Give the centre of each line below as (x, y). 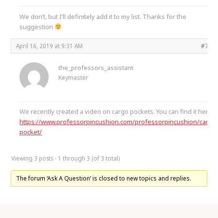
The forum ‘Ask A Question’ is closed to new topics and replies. (104, 178)
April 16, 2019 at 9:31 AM (50, 45)
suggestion (37, 27)
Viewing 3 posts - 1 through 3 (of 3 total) (66, 158)
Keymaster (73, 77)
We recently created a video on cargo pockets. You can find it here (116, 111)
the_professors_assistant (96, 67)
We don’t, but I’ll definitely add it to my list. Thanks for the (103, 16)
